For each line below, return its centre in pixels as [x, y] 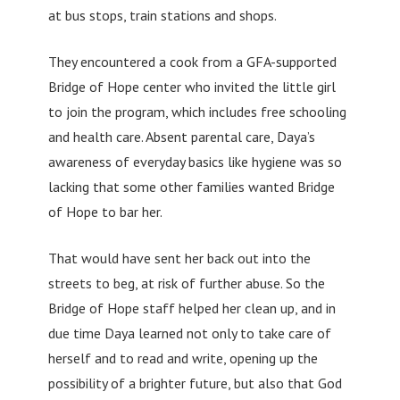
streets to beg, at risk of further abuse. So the [186, 283]
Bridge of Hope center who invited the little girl [192, 86]
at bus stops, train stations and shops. [162, 15]
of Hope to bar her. [105, 211]
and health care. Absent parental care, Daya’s [181, 136]
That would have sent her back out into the [179, 258]
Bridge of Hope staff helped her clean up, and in [192, 308]
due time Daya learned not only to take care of [189, 333]
